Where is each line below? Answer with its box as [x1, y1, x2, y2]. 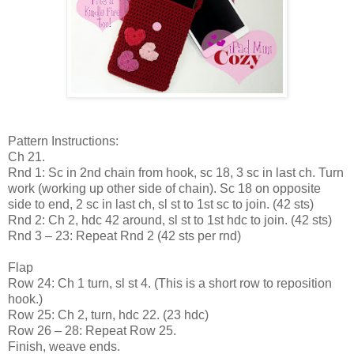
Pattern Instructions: [8, 134, 119, 148]
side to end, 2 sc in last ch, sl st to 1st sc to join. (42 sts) [8, 197, 314, 211]
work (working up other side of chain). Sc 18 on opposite [8, 181, 321, 195]
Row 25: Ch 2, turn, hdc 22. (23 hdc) [8, 307, 209, 322]
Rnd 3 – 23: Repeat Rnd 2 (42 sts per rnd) [8, 228, 241, 243]
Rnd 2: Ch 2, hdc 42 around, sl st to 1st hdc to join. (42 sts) [8, 213, 332, 227]
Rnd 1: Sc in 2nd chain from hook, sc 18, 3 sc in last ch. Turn [8, 165, 344, 179]
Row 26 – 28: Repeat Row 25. [8, 323, 176, 337]
